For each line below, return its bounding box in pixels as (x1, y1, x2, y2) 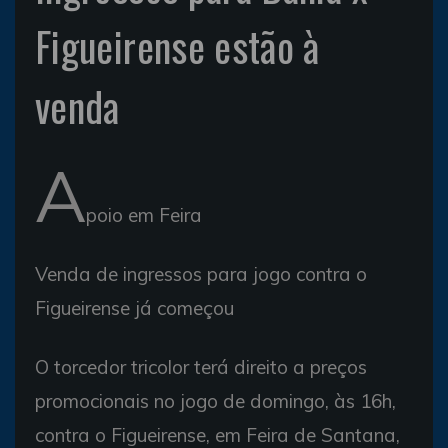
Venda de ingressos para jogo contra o (35, 262, 367, 286)
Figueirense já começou (35, 296, 234, 320)
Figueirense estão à (35, 16, 320, 76)
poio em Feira (86, 203, 202, 227)
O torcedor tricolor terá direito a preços (35, 355, 367, 379)
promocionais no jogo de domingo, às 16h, (35, 389, 396, 413)
